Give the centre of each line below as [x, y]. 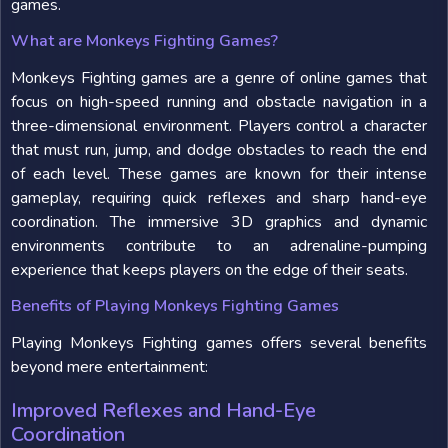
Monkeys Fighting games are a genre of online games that [219, 78]
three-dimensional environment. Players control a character [219, 126]
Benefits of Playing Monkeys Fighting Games [175, 306]
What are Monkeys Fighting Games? [144, 41]
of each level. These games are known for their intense [219, 174]
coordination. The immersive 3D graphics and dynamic [219, 222]
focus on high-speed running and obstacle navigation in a [219, 102]
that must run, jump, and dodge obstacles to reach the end [219, 150]
